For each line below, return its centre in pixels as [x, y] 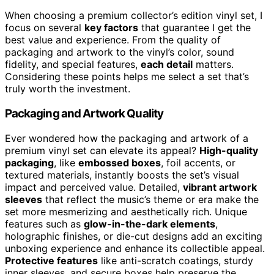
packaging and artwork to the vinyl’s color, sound [120, 52]
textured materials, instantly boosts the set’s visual [122, 175]
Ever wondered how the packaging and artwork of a [127, 138]
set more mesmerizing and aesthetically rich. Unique [126, 211]
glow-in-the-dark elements [150, 224]
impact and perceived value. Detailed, [94, 187]
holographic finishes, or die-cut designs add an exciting [134, 236]
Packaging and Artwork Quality [84, 114]
